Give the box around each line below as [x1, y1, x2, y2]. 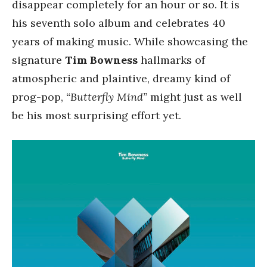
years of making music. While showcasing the [12, 35, 248, 48]
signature [12, 53, 65, 67]
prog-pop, [12, 90, 66, 104]
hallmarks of [138, 53, 205, 67]
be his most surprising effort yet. [12, 108, 181, 122]
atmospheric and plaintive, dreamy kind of [12, 72, 230, 85]
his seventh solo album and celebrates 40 [12, 16, 225, 30]
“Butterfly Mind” [66, 90, 147, 104]
